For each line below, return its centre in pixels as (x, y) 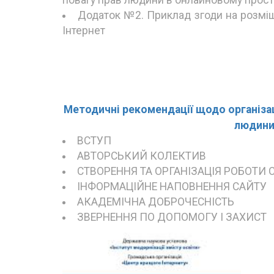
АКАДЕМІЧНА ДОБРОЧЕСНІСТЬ (155, 202)
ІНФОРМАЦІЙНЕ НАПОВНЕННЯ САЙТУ (172, 186)
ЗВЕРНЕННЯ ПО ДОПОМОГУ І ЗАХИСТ (172, 217)
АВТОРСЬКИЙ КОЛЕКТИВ (141, 156)
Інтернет (84, 30)
